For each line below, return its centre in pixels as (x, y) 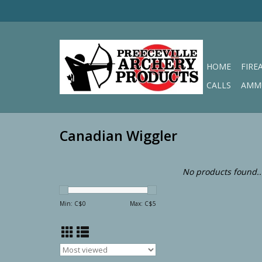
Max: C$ (141, 204)
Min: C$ (71, 204)
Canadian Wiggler (118, 136)
